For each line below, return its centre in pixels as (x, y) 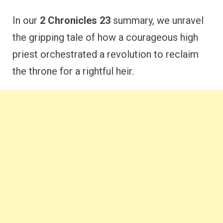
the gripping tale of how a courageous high (105, 37)
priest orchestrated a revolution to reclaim (106, 54)
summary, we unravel (157, 20)
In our (26, 20)
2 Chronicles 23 (75, 20)
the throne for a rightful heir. (73, 71)
